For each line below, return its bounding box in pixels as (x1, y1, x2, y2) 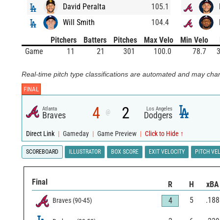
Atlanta (42, 105, 57, 112)
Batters (83, 35, 107, 45)
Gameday (63, 129, 89, 138)
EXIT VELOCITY (149, 148, 185, 155)
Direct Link (26, 129, 56, 138)
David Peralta (63, 1, 106, 11)
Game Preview (97, 129, 137, 138)
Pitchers (51, 35, 77, 45)
